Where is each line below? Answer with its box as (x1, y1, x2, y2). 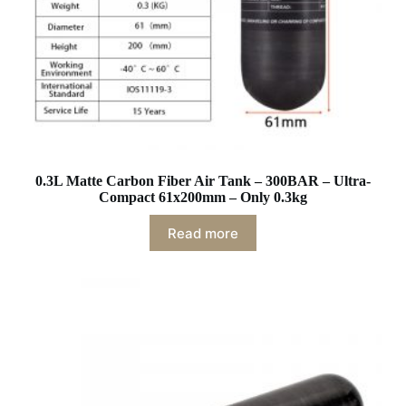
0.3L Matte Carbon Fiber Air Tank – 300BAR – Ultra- (34, 173, 371, 188)
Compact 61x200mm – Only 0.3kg (98, 189, 307, 205)
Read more (167, 224, 238, 242)
